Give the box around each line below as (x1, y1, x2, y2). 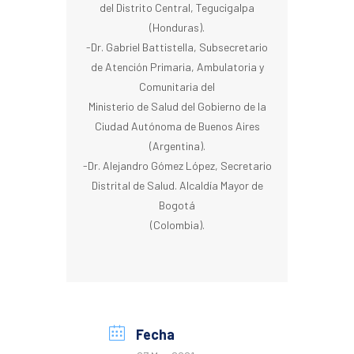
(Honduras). (149, 21, 205, 34)
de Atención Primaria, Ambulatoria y (90, 60, 264, 73)
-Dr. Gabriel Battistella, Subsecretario (86, 40, 268, 54)
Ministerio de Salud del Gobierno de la (88, 100, 266, 113)
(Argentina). (149, 139, 205, 153)
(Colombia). (149, 218, 205, 232)
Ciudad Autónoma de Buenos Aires (94, 119, 260, 133)
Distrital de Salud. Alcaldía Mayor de (91, 179, 263, 192)
